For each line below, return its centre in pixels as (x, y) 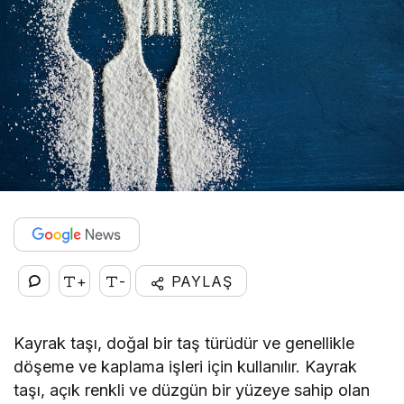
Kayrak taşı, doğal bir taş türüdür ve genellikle (184, 344)
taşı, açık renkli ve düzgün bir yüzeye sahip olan (192, 390)
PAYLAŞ (199, 282)
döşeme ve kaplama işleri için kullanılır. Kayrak (186, 367)
